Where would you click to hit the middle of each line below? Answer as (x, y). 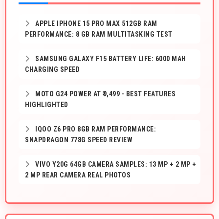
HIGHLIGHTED (47, 105)
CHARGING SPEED (52, 70)
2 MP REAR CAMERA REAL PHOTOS (78, 175)
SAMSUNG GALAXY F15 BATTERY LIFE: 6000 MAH (110, 59)
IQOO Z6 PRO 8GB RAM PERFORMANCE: (95, 129)
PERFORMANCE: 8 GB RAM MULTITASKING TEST (99, 34)
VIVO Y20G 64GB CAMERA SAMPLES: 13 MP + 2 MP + (115, 164)
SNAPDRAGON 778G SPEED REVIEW (79, 140)
